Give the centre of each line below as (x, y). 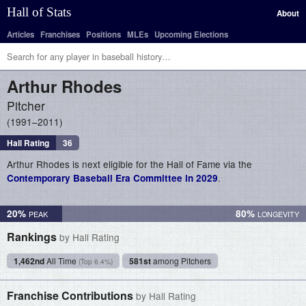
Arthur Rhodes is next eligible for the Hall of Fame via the (129, 164)
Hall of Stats (39, 12)
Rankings (33, 237)
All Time (61, 261)
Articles (20, 34)
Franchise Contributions (71, 295)
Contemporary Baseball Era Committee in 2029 (112, 178)
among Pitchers (181, 261)
